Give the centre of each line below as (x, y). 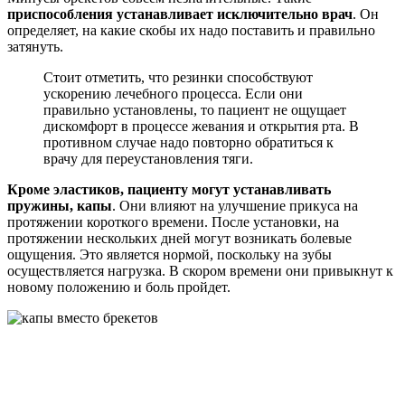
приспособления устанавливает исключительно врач (180, 14)
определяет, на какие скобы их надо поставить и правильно (191, 30)
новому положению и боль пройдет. (119, 287)
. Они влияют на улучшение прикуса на (235, 205)
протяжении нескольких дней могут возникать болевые (179, 238)
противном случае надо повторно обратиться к (188, 142)
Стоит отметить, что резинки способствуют (178, 77)
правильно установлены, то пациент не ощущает (195, 109)
